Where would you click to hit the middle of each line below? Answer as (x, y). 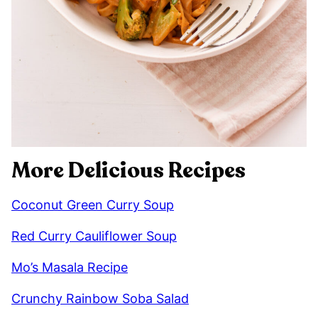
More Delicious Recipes (128, 171)
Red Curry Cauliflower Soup (94, 236)
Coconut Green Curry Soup (93, 205)
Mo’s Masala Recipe (70, 268)
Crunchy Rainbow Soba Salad (100, 299)
